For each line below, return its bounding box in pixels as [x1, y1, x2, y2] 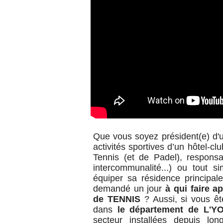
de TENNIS [93, 194, 144, 204]
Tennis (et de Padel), [93, 152, 187, 162]
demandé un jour [93, 184, 166, 194]
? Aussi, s [144, 194, 186, 204]
